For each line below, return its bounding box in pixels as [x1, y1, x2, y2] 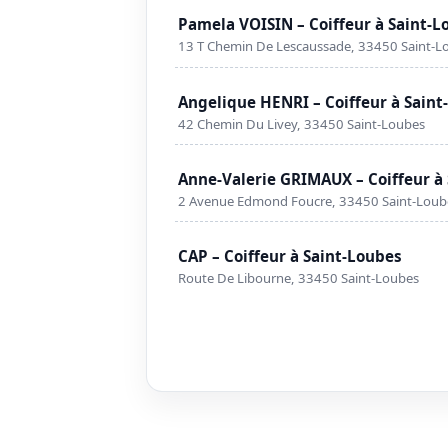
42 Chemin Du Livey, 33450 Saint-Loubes [178, 114, 426, 133]
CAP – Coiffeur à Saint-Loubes [178, 245, 403, 266]
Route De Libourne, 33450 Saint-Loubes [178, 268, 420, 287]
